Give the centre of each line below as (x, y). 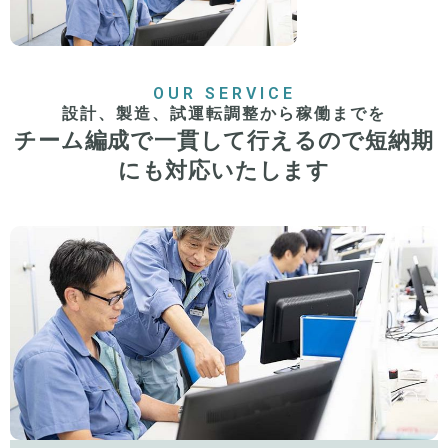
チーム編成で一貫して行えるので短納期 (224, 141)
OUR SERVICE (224, 94)
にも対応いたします (224, 171)
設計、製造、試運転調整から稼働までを (224, 114)
